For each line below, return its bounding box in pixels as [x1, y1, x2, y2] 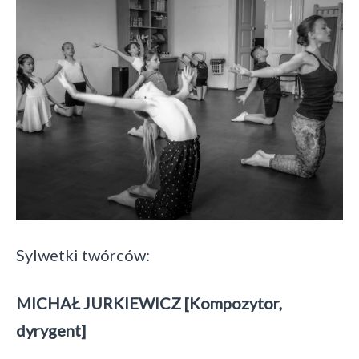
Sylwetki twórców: [16, 245, 150, 264]
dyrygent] [16, 321, 86, 340]
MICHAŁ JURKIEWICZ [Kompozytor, [16, 293, 282, 313]
